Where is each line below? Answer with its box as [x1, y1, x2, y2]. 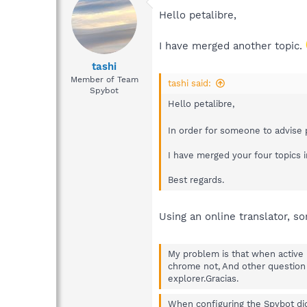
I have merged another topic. [159, 40, 306, 53]
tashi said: [168, 77, 211, 88]
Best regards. [168, 174, 224, 185]
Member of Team [70, 74, 138, 84]
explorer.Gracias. [168, 273, 238, 284]
